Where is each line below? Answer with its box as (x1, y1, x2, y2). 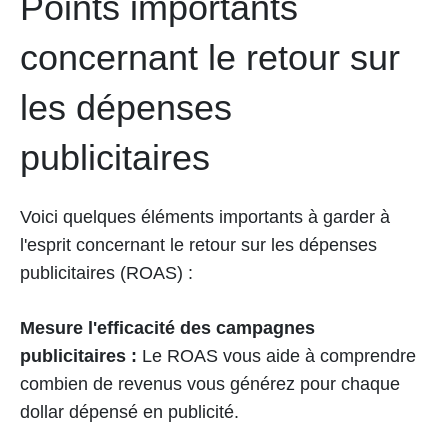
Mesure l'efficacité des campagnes (20, 318, 315, 339)
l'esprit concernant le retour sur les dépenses (20, 235, 377, 256)
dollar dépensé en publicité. (20, 402, 239, 423)
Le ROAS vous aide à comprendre (137, 346, 416, 367)
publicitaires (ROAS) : (20, 263, 193, 284)
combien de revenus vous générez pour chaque (20, 374, 400, 395)
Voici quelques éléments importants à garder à (20, 207, 390, 228)
